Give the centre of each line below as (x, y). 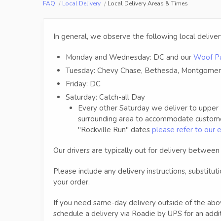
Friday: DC (83, 84)
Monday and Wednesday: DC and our (129, 57)
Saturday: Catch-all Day (105, 97)
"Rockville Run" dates (115, 129)
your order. (72, 182)
